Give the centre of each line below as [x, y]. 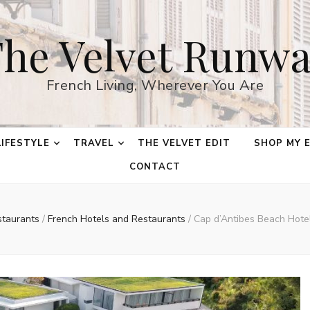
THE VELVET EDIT [184, 143]
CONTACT [155, 167]
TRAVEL [94, 143]
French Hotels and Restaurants [118, 219]
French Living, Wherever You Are [155, 85]
